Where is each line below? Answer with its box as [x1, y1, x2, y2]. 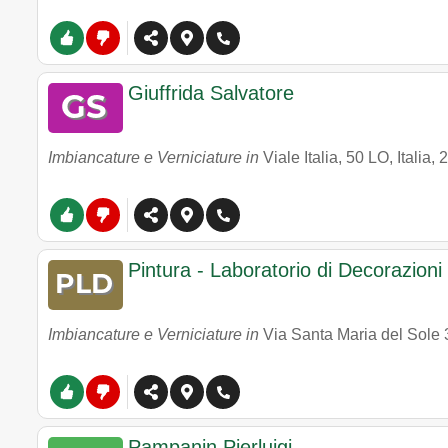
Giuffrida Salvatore [128, 82, 294, 104]
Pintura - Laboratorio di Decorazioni [128, 259, 442, 281]
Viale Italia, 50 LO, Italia [263, 149, 431, 166]
